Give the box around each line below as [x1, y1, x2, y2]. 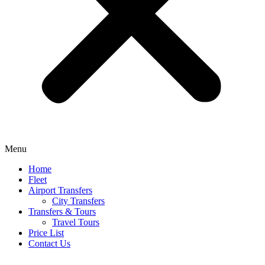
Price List [28, 227, 64, 238]
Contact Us [28, 238, 70, 248]
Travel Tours [52, 216, 99, 227]
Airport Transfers [28, 185, 92, 195]
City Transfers [52, 195, 105, 206]
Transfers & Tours [28, 206, 96, 216]
